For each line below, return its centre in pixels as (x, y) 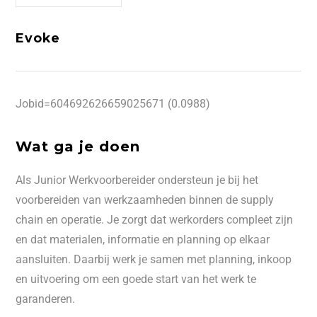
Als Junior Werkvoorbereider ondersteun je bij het (137, 180)
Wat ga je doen (78, 146)
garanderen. (46, 299)
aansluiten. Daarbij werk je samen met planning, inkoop (154, 259)
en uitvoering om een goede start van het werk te (136, 279)
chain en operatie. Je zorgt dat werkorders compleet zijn (155, 220)
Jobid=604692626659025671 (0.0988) (113, 104)
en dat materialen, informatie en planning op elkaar (143, 240)
